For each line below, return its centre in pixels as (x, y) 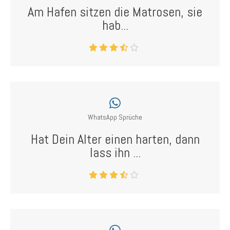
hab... (115, 25)
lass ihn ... (115, 153)
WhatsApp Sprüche (115, 117)
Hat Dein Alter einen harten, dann (115, 139)
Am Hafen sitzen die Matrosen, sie (115, 12)
